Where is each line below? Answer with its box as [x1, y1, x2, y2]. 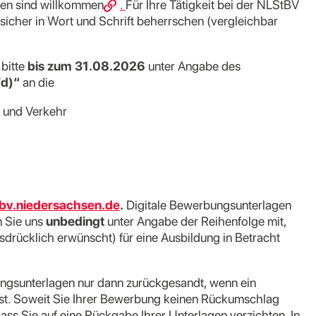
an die [20, 75, 54, 90]
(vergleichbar [207, 13, 278, 28]
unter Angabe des [145, 59, 241, 73]
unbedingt [46, 214, 104, 229]
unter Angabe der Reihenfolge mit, [104, 214, 286, 229]
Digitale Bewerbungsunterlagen [126, 197, 291, 212]
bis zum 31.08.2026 [28, 59, 145, 73]
